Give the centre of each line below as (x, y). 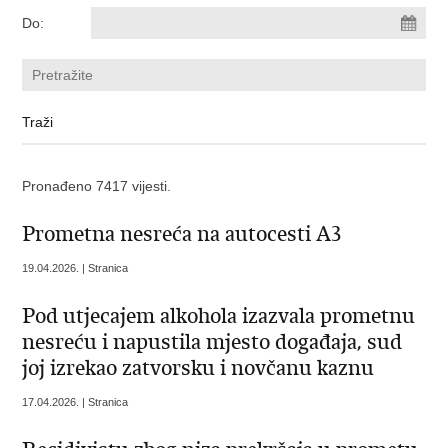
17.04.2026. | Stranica (75, 402)
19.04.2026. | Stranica (75, 268)
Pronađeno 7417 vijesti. (97, 186)
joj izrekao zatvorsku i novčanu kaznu (198, 368)
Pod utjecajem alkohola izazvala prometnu (219, 316)
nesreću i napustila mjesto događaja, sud (212, 342)
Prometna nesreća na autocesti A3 (182, 234)
